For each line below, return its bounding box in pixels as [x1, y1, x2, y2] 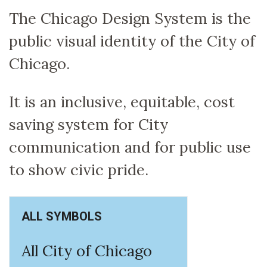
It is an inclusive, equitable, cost [9, 91, 235, 111]
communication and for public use [9, 136, 251, 157]
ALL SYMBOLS [21, 209, 102, 224]
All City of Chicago [21, 240, 152, 260]
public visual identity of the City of [9, 31, 255, 51]
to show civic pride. [9, 159, 148, 179]
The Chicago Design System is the [9, 8, 251, 29]
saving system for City [9, 114, 168, 134]
